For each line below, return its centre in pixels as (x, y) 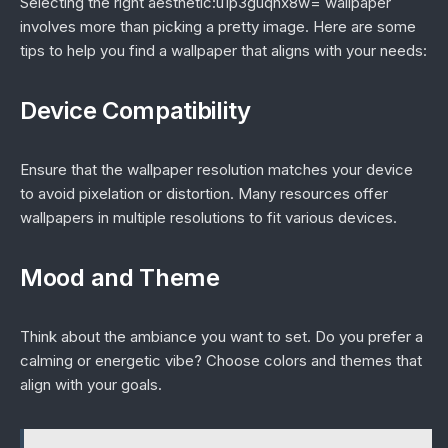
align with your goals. (91, 384)
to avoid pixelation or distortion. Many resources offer (204, 193)
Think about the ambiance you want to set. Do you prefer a (221, 336)
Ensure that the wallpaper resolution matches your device (216, 169)
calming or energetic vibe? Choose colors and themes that (221, 360)
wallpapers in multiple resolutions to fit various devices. (208, 217)
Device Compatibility (135, 110)
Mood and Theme (120, 277)
